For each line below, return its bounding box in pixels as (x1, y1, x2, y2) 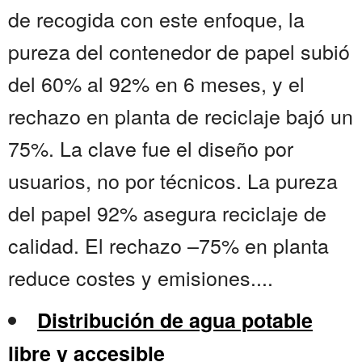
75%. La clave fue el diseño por (8, 133, 293, 163)
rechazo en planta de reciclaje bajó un (8, 101, 353, 131)
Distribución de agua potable (37, 305, 313, 335)
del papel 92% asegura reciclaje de (8, 198, 326, 228)
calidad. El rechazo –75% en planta (8, 230, 329, 260)
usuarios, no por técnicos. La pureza (8, 166, 338, 196)
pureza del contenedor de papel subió (8, 36, 350, 66)
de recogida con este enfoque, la (8, 4, 305, 34)
